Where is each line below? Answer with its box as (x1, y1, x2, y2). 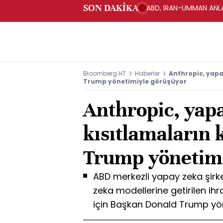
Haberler (135, 69, 160, 78)
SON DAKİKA (83, 2, 138, 13)
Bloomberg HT (83, 69, 126, 78)
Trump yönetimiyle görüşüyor (83, 77, 187, 86)
